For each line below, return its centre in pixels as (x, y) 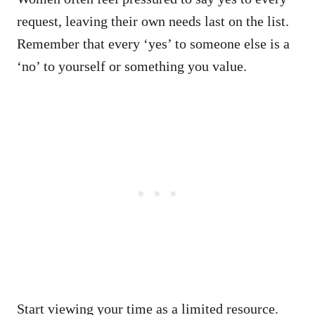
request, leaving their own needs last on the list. (153, 21)
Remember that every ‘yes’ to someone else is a (153, 43)
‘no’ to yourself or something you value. (132, 66)
